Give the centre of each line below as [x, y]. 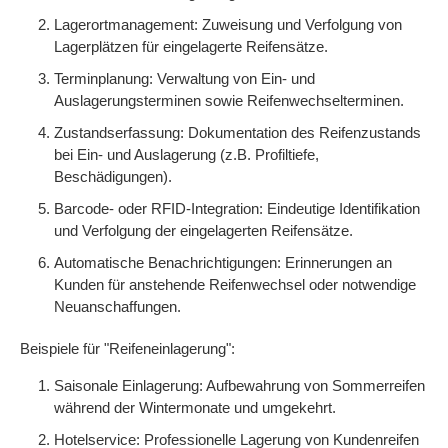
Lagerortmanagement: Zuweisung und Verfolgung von [228, 24]
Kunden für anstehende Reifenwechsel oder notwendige [235, 284]
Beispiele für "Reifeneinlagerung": [127, 348]
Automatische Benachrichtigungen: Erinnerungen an [223, 262]
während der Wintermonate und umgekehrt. [195, 407]
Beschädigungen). [113, 176]
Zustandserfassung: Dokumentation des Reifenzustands [237, 132]
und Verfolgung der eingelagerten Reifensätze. [203, 230]
